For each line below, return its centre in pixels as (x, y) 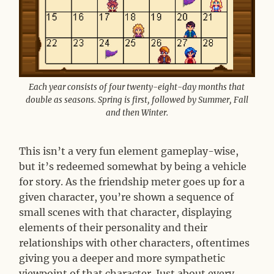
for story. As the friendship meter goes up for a (132, 182)
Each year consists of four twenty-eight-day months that (137, 87)
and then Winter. (137, 113)
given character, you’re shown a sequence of (127, 197)
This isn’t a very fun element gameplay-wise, (129, 151)
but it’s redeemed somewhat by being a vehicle (133, 167)
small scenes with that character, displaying (126, 213)
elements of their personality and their (113, 228)
